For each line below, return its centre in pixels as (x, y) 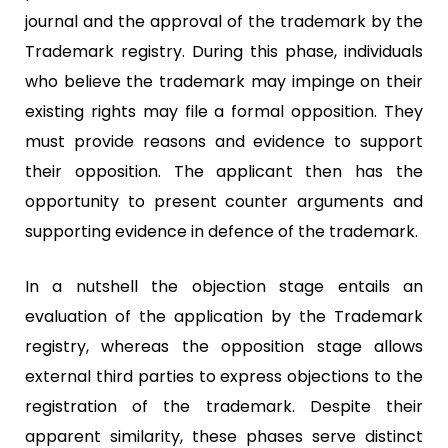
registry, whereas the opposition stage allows (224, 346)
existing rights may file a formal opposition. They (224, 111)
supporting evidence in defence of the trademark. (221, 231)
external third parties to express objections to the (224, 376)
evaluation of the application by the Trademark (224, 316)
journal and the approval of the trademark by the (224, 21)
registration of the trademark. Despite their (224, 406)
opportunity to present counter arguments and (224, 201)
